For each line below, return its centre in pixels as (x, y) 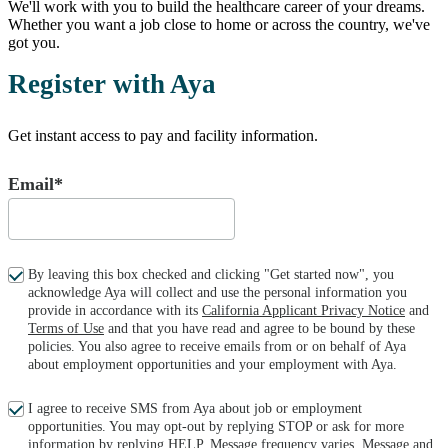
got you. (34, 42)
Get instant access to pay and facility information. (163, 136)
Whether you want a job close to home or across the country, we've (219, 24)
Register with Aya (112, 84)
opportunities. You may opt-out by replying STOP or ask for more (216, 427)
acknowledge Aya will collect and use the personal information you (217, 293)
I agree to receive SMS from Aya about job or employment (195, 409)
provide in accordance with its (115, 311)
